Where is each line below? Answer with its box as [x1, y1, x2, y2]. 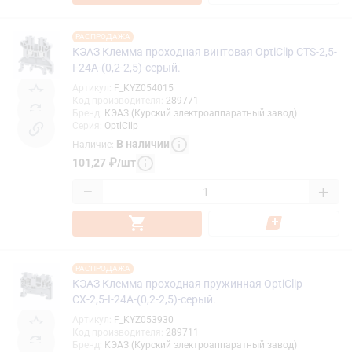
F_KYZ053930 [114, 313, 174, 325]
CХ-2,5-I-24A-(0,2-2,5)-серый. [72, 292, 216, 306]
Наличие [72, 139, 112, 151]
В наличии [116, 137, 170, 151]
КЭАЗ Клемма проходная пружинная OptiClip [72, 277, 302, 290]
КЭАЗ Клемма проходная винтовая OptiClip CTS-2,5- [72, 45, 337, 58]
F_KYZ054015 [114, 82, 174, 93]
